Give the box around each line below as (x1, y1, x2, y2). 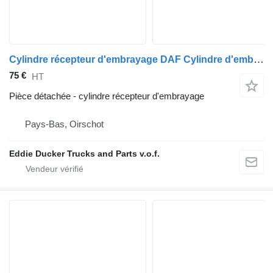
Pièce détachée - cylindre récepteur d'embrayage (9, 91, 204, 102)
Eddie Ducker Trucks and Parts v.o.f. (9, 149, 160, 159)
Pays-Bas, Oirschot (25, 119, 104, 130)
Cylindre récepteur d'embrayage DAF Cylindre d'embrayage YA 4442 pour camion (253, 54, 264, 66)
